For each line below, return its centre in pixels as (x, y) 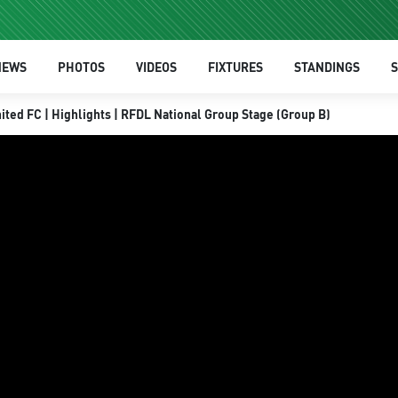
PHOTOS (81, 67)
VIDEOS (156, 67)
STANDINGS (326, 67)
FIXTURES (235, 67)
